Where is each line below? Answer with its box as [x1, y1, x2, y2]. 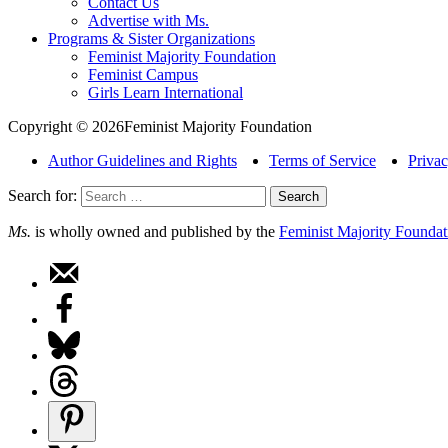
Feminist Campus [88, 66, 198, 84]
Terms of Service [269, 152, 376, 170]
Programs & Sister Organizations [48, 30, 255, 48]
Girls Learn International [88, 84, 243, 102]
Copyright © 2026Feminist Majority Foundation [8, 118, 312, 136]
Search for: [8, 187, 77, 205]
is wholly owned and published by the [31, 223, 279, 241]
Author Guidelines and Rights [48, 152, 237, 170]
